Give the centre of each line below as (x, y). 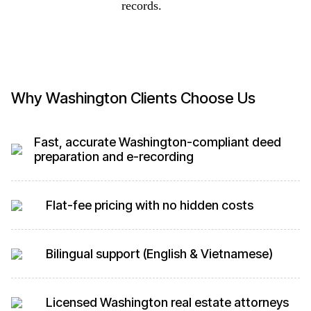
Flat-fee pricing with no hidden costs (150, 205)
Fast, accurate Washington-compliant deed (157, 142)
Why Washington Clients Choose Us (133, 98)
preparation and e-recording (114, 157)
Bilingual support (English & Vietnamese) (159, 254)
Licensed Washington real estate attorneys (167, 302)
